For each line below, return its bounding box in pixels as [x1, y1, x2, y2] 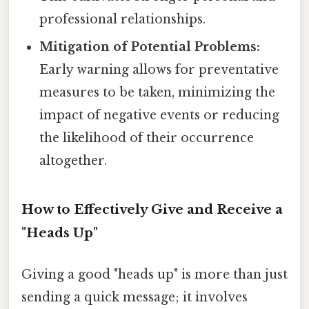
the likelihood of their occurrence [39, 130, 255, 146]
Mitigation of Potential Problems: [39, 39, 261, 55]
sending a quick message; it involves [21, 289, 248, 305]
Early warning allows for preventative [39, 62, 279, 78]
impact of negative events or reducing [39, 108, 280, 123]
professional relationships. [39, 12, 206, 28]
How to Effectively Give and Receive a [21, 201, 283, 218]
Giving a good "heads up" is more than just [21, 266, 288, 282]
